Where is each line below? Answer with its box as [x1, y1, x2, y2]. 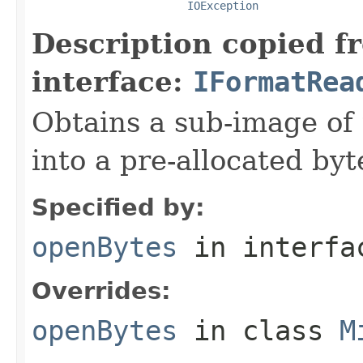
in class [177, 314, 340, 347]
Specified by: [32, 193, 205, 221]
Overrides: [32, 276, 171, 305]
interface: [32, 65, 193, 98]
